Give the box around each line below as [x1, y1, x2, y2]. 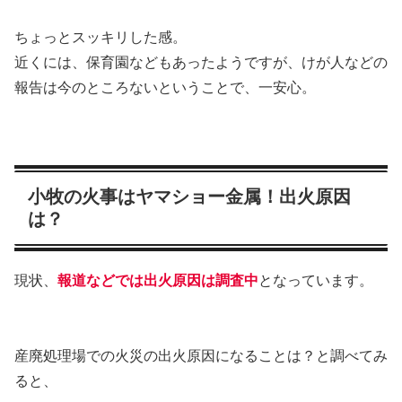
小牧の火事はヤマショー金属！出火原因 [28, 186, 351, 206]
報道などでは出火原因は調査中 [57, 273, 258, 289]
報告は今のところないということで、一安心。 [14, 79, 316, 95]
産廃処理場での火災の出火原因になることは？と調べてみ [14, 348, 388, 364]
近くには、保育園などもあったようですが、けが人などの [14, 54, 388, 70]
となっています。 [258, 273, 373, 289]
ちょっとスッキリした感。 [14, 29, 187, 45]
